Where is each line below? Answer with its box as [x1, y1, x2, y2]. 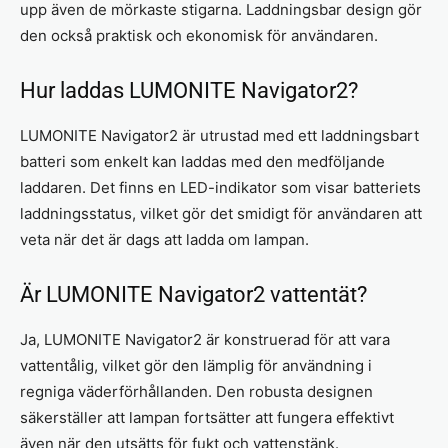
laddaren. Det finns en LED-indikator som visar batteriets [20, 177, 421, 197]
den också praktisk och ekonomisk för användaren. [20, 25, 378, 45]
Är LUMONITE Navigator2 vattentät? [20, 281, 367, 307]
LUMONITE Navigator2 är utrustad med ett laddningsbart [20, 125, 419, 145]
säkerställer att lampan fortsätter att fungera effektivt [20, 407, 394, 427]
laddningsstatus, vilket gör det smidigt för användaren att [20, 203, 422, 223]
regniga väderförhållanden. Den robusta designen [20, 381, 373, 401]
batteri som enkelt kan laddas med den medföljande [20, 151, 385, 171]
